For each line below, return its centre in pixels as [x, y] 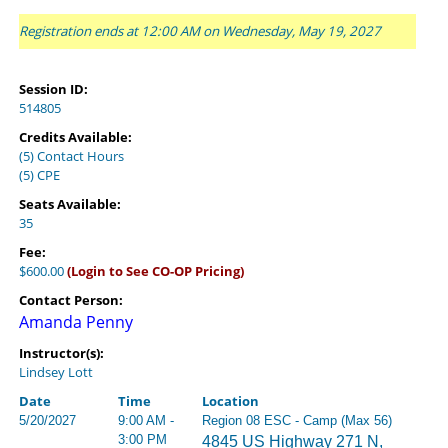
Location [230, 401]
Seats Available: [70, 204]
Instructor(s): [61, 353]
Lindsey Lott [56, 372]
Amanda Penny [76, 322]
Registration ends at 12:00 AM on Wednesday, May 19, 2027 [200, 31]
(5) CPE [39, 175]
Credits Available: [75, 137]
